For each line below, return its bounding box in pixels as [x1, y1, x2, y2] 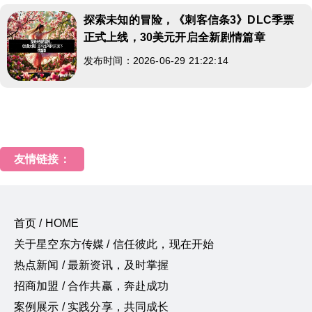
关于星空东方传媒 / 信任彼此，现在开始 [14, 237, 214, 250]
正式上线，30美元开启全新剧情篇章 [84, 31, 265, 43]
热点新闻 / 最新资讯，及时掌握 [14, 258, 169, 271]
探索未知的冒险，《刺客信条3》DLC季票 [84, 13, 295, 26]
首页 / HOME [14, 217, 79, 229]
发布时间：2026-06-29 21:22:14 [84, 54, 228, 66]
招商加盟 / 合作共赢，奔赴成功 [14, 279, 169, 292]
